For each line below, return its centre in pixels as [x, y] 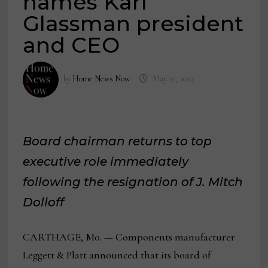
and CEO [71, 45]
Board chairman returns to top [118, 141]
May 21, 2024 [173, 79]
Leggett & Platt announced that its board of [117, 255]
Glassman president [133, 24]
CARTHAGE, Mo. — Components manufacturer [129, 237]
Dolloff [44, 202]
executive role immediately [106, 162]
